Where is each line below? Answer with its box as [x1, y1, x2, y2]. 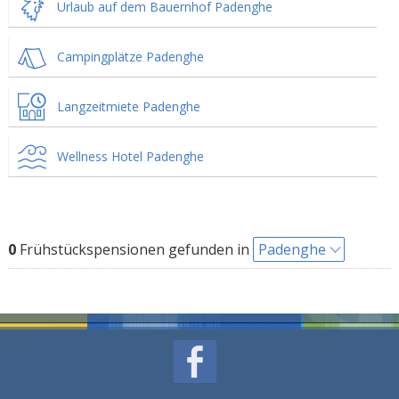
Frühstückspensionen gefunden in [15, 240, 253, 259]
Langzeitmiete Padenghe [56, 98, 200, 115]
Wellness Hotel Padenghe [56, 148, 204, 165]
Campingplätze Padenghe [56, 48, 204, 65]
